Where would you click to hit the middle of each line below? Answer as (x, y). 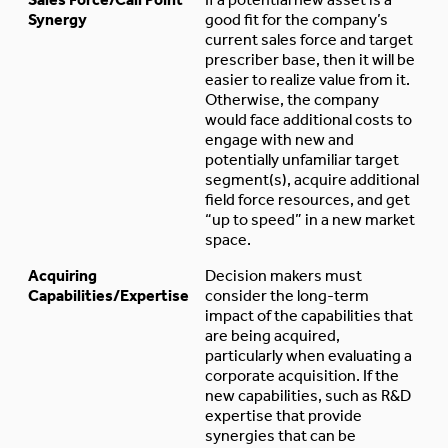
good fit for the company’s (296, 19)
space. (228, 239)
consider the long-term (287, 295)
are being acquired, (272, 335)
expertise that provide (283, 415)
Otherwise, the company (292, 99)
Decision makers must (283, 275)
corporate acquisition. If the (302, 375)
